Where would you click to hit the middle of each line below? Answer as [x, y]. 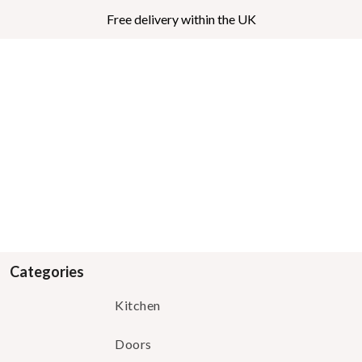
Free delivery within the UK [181, 19]
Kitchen [138, 305]
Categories [47, 271]
